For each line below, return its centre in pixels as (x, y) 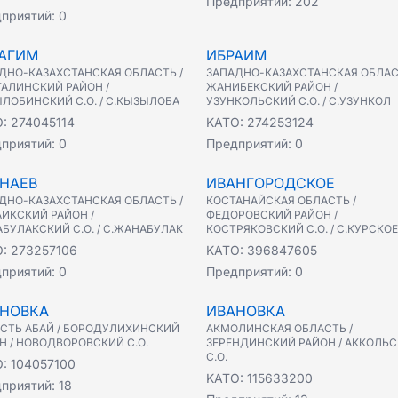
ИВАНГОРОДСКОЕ (271, 183)
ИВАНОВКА (246, 311)
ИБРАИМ (236, 55)
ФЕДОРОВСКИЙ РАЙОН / (272, 215)
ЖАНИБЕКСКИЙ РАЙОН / (272, 87)
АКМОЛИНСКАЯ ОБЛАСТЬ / (279, 328)
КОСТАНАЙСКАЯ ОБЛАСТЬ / (281, 200)
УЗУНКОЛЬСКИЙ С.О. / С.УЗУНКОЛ (298, 101)
